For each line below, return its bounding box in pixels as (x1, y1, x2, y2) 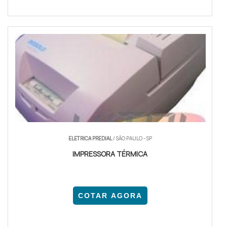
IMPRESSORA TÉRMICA (72, 149, 148, 159)
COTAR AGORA (78, 192, 142, 200)
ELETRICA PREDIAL (68, 135, 112, 142)
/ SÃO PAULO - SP (111, 135, 152, 142)
